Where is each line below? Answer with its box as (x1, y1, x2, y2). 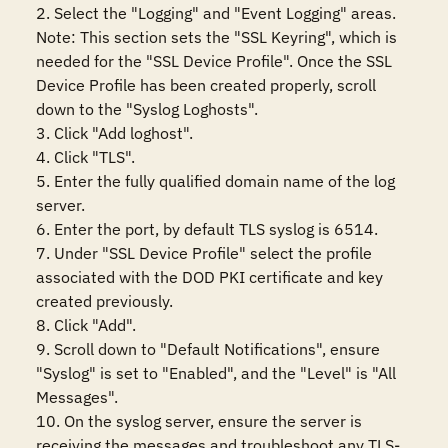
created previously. (36, 291, 173, 311)
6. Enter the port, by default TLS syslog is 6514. (36, 219, 378, 239)
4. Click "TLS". (36, 147, 135, 167)
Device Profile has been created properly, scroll (36, 75, 376, 95)
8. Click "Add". (36, 315, 136, 335)
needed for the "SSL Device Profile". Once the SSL (36, 51, 392, 71)
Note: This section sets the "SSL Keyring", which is (36, 27, 397, 47)
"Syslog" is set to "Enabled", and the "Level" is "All (36, 363, 396, 383)
